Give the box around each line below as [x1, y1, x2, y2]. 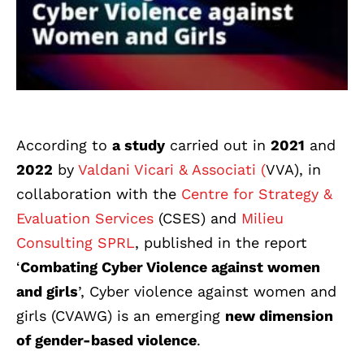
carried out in [165, 136, 271, 154]
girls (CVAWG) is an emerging [16, 307, 225, 325]
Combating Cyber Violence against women [20, 258, 320, 276]
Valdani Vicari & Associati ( [78, 161, 266, 179]
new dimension [225, 307, 333, 325]
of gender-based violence [16, 331, 197, 349]
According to [16, 136, 112, 154]
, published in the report [135, 234, 307, 252]
